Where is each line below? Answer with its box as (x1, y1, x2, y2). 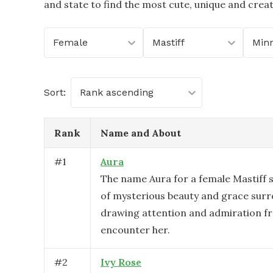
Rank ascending (80, 87, 154, 98)
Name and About (101, 127, 181, 139)
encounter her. (101, 224, 170, 236)
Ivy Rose (101, 256, 141, 268)
